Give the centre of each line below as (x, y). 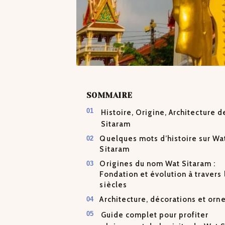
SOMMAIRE (109, 95)
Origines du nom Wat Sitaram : (158, 164)
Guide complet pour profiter (155, 215)
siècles (113, 185)
